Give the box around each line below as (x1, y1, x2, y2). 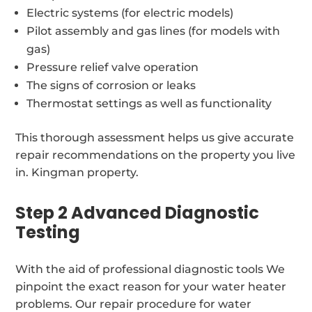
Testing (15, 220, 81, 244)
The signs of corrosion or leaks (26, 78, 196, 92)
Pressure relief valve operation (26, 60, 199, 74)
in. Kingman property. (15, 165, 139, 179)
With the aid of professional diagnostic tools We (15, 262, 286, 276)
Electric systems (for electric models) (26, 6, 234, 19)
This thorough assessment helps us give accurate (15, 130, 295, 144)
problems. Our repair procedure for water (15, 297, 252, 311)
